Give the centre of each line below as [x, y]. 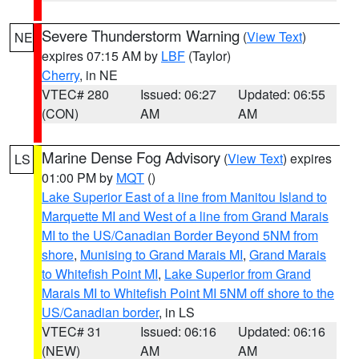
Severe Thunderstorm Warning [141, 35]
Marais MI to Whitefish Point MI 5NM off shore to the [188, 293]
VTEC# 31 [72, 331]
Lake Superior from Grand [238, 274]
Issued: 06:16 [178, 331]
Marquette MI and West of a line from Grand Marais [185, 216]
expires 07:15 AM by [101, 56]
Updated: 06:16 [282, 331]
